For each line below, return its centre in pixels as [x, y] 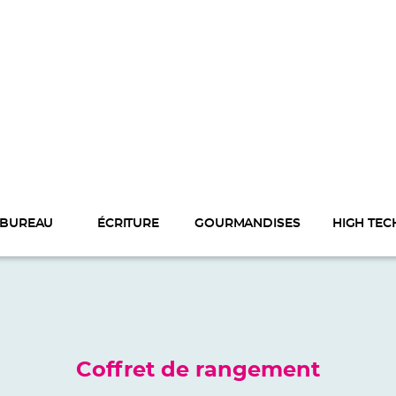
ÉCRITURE [128, 224]
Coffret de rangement [198, 370]
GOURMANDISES [247, 224]
